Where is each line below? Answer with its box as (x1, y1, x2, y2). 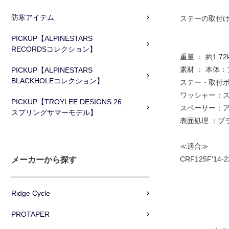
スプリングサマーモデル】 (11, 108, 97, 117)
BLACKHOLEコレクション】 (11, 76, 104, 85)
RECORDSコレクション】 (11, 44, 97, 53)
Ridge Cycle (11, 189, 50, 197)
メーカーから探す (11, 155, 77, 164)
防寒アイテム (11, 13, 54, 21)
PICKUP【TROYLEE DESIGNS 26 (11, 97, 122, 106)
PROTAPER (11, 210, 50, 218)
